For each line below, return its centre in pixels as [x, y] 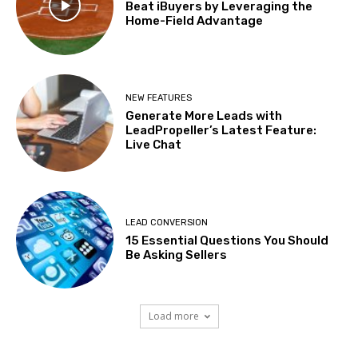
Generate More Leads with [204, 116]
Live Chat [154, 145]
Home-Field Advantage [195, 20]
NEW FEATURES [159, 98]
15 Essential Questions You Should [227, 240]
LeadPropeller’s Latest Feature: [221, 131]
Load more [173, 316]
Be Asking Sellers [177, 255]
